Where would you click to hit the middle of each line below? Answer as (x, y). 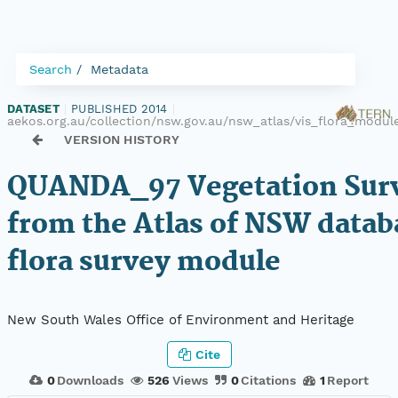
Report (348, 380)
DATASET (33, 109)
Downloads (91, 380)
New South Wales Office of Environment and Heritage (181, 320)
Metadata (119, 69)
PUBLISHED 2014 (119, 109)
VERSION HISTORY (122, 139)
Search (51, 69)
